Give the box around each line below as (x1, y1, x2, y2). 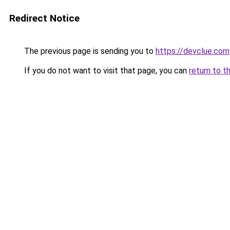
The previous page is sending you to (22, 46, 156, 56)
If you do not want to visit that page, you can (22, 66, 189, 75)
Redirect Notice (9, 12, 80, 24)
